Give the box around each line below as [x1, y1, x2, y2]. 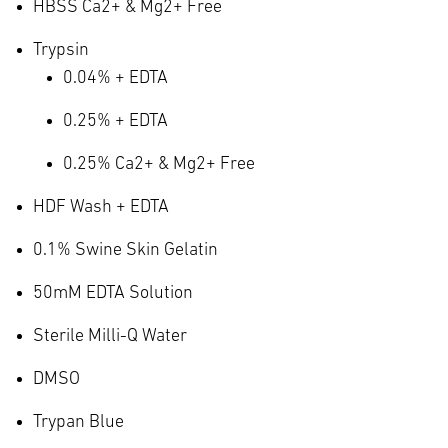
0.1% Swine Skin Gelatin [33, 240, 218, 260]
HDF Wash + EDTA [33, 197, 169, 217]
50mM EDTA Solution [33, 283, 193, 303]
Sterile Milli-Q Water [33, 326, 187, 346]
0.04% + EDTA [63, 68, 168, 88]
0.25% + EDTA [63, 111, 168, 131]
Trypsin [33, 40, 89, 60]
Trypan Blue [33, 412, 124, 432]
